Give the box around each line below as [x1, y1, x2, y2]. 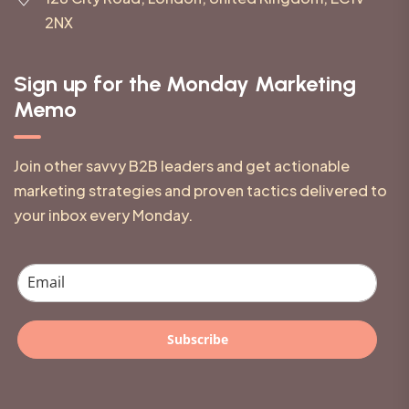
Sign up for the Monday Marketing [14, 69, 356, 97]
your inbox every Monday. [14, 204, 193, 225]
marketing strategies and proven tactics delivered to [14, 180, 387, 200]
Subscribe [166, 330, 228, 348]
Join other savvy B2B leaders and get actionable [14, 155, 350, 175]
